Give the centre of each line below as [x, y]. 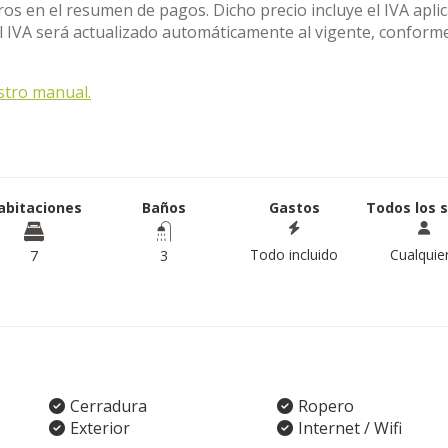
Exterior [100, 428]
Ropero [325, 406]
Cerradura [108, 406]
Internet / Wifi [349, 428]
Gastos [294, 207]
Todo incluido [294, 254]
